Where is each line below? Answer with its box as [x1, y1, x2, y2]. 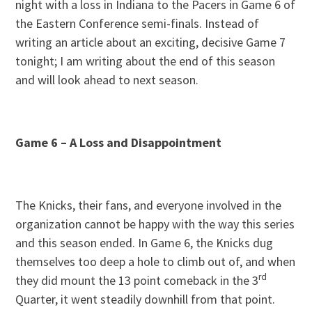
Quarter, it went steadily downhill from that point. [15, 290, 276, 307]
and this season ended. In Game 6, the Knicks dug [15, 234, 274, 251]
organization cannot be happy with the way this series [15, 215, 295, 232]
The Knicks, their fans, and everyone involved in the [15, 196, 282, 213]
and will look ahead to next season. [15, 71, 199, 88]
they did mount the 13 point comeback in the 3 [15, 272, 259, 288]
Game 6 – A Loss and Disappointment [15, 134, 222, 150]
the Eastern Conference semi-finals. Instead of [15, 15, 260, 31]
